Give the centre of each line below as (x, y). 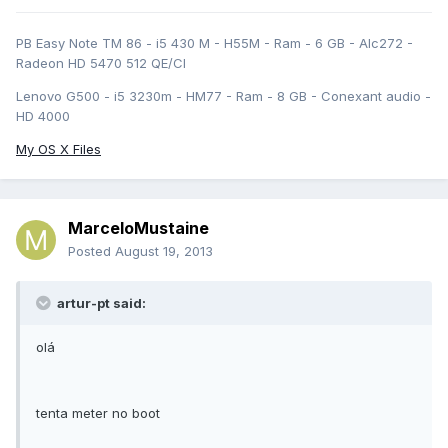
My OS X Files (58, 149)
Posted (91, 251)
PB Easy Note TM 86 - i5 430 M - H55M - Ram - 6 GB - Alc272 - (214, 43)
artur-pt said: (100, 303)
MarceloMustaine (138, 228)
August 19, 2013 (164, 251)
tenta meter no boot (98, 413)
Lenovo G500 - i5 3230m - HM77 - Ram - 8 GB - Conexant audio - (223, 96)
